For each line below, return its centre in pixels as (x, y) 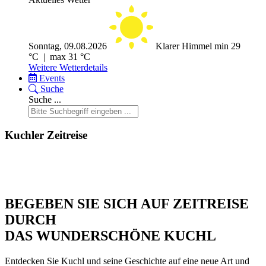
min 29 (227, 46)
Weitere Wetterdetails (68, 68)
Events (52, 78)
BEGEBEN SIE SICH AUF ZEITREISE (127, 203)
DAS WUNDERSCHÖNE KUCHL (110, 235)
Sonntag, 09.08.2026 (68, 46)
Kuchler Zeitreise (46, 135)
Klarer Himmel (185, 46)
